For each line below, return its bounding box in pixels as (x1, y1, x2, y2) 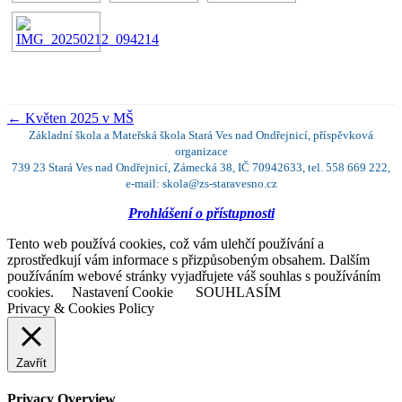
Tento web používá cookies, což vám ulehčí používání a (7, 236, 324, 252)
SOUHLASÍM (196, 284, 281, 301)
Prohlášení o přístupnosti (127, 205, 275, 222)
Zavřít (16, 356, 47, 371)
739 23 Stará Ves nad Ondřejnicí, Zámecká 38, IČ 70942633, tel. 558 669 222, (12, 161, 390, 175)
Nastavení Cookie (72, 284, 173, 301)
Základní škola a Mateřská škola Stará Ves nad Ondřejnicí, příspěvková (29, 128, 373, 143)
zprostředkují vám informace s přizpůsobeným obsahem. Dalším (7, 252, 370, 268)
